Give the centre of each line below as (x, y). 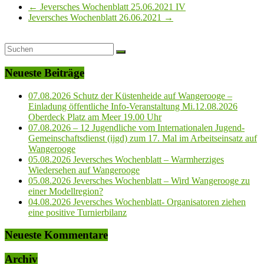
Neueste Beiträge (44, 72)
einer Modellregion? (66, 191)
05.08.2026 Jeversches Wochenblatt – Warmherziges (126, 159)
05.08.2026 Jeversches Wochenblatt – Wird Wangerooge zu (139, 180)
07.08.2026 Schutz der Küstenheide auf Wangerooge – (130, 95)
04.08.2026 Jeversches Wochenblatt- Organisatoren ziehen (137, 202)
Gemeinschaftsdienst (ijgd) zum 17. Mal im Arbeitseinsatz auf (143, 138)
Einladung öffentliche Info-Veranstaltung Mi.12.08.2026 (133, 106)
